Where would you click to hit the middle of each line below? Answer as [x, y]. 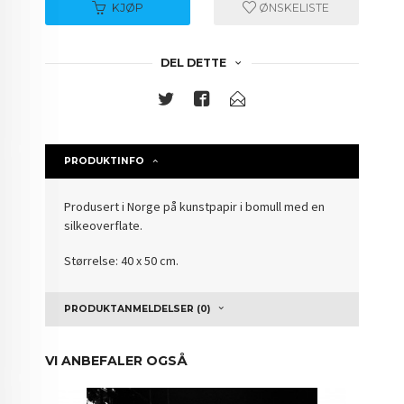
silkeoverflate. [104, 226]
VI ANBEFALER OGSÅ [117, 360]
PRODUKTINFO [105, 161]
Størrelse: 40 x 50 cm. [122, 260]
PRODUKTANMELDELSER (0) [138, 308]
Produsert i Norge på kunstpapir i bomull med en [195, 207]
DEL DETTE [193, 63]
